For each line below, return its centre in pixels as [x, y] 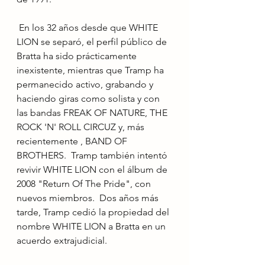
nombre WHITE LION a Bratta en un [92, 226]
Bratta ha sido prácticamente [78, 56]
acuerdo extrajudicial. [62, 240]
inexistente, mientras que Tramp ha [91, 70]
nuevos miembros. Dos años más [89, 198]
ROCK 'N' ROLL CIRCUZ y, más [82, 127]
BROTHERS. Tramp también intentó [93, 155]
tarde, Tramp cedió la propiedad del [94, 212]
